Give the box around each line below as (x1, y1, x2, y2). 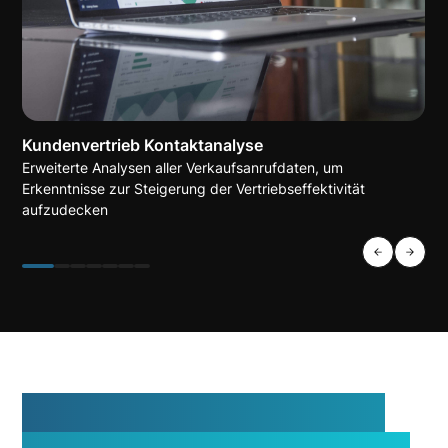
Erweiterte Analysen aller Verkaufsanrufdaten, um (22, 159, 344, 177)
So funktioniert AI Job (22, 393, 385, 438)
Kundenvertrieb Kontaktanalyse (22, 135, 264, 156)
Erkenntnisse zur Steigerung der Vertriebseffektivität (22, 180, 366, 198)
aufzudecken (22, 201, 109, 219)
